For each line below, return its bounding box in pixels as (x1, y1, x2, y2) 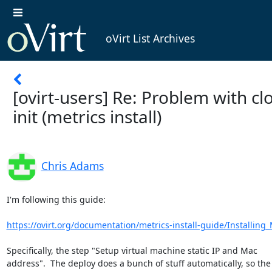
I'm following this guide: (6, 193, 106, 205)
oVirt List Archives (105, 31, 195, 46)
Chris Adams (41, 158, 104, 173)
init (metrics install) (13, 104, 161, 128)
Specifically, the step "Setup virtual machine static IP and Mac (6, 244, 257, 256)
